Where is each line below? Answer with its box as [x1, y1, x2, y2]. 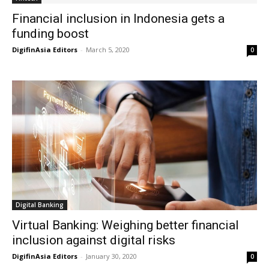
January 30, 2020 [86, 252, 137, 261]
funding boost [12, 26, 89, 41]
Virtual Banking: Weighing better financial [12, 218, 239, 233]
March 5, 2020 [86, 45, 130, 55]
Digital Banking [16, 201, 64, 210]
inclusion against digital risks [12, 233, 175, 248]
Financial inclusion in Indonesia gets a [12, 11, 225, 26]
